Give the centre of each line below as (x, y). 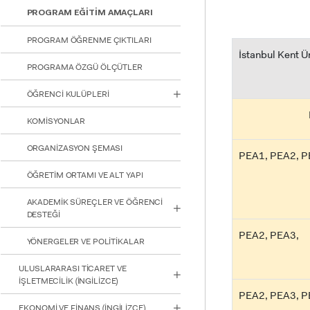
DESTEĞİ (43, 215)
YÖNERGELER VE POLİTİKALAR (85, 242)
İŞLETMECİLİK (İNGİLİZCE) (69, 281)
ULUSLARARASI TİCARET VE (73, 269)
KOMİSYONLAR (56, 121)
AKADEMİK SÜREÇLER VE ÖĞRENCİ (95, 202)
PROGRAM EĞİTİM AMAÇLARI (90, 13)
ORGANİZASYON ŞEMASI (75, 148)
